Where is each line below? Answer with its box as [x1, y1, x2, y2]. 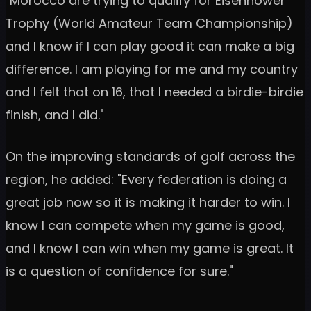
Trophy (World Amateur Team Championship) [6, 15, 293, 33]
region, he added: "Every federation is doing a [6, 171, 287, 189]
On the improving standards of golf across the [6, 148, 295, 166]
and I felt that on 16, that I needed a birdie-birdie [6, 83, 303, 101]
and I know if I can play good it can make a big [6, 37, 294, 56]
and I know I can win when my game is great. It [6, 239, 294, 258]
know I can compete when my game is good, [6, 217, 285, 235]
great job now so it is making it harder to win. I [6, 194, 290, 212]
